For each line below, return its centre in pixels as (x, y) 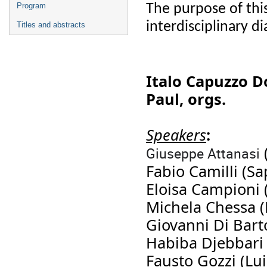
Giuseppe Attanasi (203, 153)
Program (31, 6)
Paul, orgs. (186, 99)
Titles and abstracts (51, 25)
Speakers (176, 134)
